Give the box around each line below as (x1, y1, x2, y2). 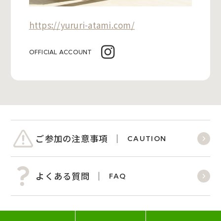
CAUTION (127, 134, 167, 143)
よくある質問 (36, 170, 90, 183)
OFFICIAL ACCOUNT (29, 48, 92, 56)
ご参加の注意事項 (36, 132, 108, 145)
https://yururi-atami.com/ (29, 19, 135, 32)
